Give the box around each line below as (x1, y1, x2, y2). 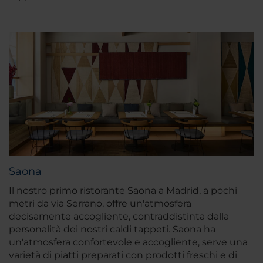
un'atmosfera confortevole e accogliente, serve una (9, 237, 248, 248)
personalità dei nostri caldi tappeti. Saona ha (9, 224, 215, 235)
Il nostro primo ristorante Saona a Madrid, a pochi (9, 185, 237, 197)
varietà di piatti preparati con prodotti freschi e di (9, 249, 237, 261)
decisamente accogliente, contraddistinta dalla (9, 211, 229, 222)
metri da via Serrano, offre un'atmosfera (9, 198, 191, 210)
